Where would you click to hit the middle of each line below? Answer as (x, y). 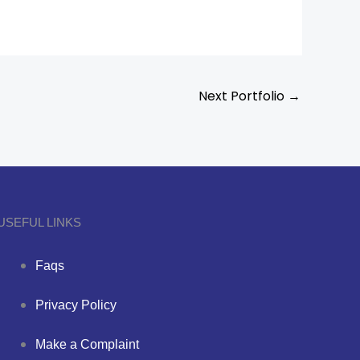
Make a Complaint (87, 345)
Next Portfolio (243, 96)
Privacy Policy (76, 305)
